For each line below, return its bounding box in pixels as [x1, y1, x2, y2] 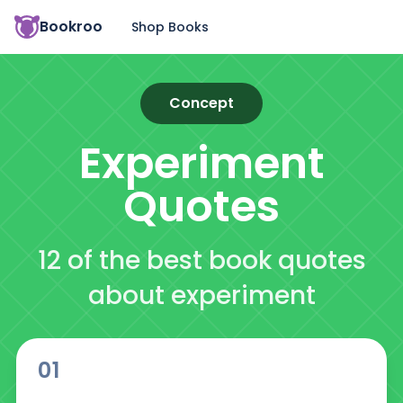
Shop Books [131, 17, 209, 36]
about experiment [87, 278, 316, 313]
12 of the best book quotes [37, 243, 366, 278]
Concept [169, 93, 234, 113]
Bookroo [40, 16, 103, 37]
